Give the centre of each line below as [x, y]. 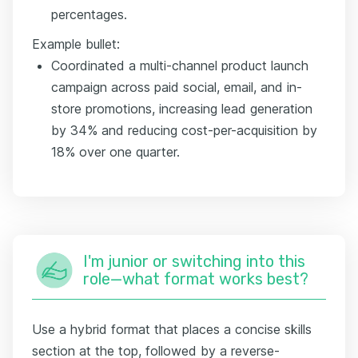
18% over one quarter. [115, 151]
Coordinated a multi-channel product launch [180, 65]
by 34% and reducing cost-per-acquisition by [184, 130]
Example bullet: [76, 44]
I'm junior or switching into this [194, 261]
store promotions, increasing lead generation [182, 108]
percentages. [89, 14]
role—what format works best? [196, 278]
